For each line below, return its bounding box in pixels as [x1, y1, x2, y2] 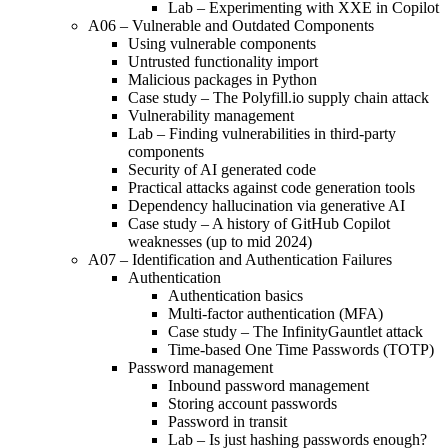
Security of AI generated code [128, 160, 316, 178]
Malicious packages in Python [128, 70, 317, 88]
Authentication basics [168, 286, 303, 304]
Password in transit [168, 412, 287, 430]
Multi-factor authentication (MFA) [168, 304, 383, 322]
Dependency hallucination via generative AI [128, 196, 405, 214]
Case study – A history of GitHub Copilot [128, 214, 390, 232]
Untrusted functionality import [128, 52, 318, 70]
